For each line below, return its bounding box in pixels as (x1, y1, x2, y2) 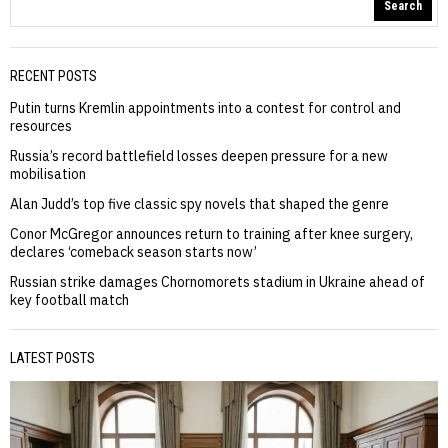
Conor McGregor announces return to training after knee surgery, (10, 225, 413, 244)
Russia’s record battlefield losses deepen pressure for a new (10, 147, 388, 166)
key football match (10, 291, 129, 310)
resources (10, 117, 72, 136)
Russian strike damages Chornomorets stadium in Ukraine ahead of (10, 273, 425, 292)
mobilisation (10, 165, 86, 184)
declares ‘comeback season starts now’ (10, 243, 257, 262)
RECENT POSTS (10, 68, 97, 85)
